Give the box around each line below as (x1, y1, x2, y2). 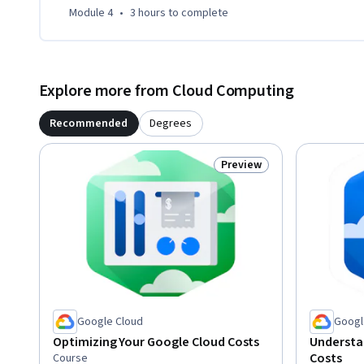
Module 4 (69, 5, 113, 22)
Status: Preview (220, 164, 307, 183)
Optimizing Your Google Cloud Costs (53, 332, 260, 351)
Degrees (149, 115, 193, 132)
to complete (166, 5, 228, 22)
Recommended (50, 115, 128, 132)
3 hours (130, 5, 166, 22)
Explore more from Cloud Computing (39, 80, 295, 103)
